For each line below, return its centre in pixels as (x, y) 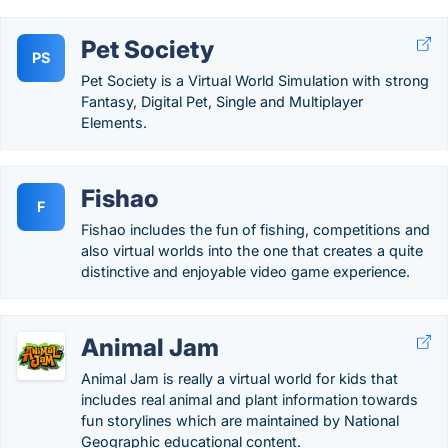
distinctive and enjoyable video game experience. (245, 271)
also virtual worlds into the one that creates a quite (252, 250)
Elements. (114, 122)
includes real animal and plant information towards (249, 399)
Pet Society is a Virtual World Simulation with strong (255, 80)
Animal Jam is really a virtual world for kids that (239, 378)
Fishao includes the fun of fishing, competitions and (255, 229)
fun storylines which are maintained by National (240, 420)
